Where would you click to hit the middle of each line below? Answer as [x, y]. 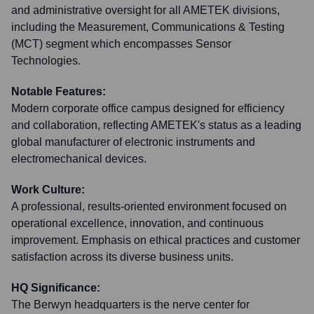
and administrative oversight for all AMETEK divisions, [145, 10]
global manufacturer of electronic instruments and [133, 142]
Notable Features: [59, 91]
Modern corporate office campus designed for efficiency [148, 108]
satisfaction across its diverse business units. [122, 257]
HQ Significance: [56, 288]
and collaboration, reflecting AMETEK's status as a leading [156, 125]
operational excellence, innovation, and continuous [137, 223]
